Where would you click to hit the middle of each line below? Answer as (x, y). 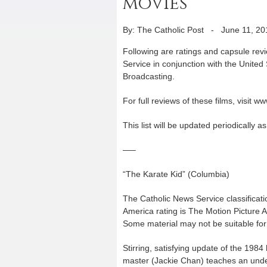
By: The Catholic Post (163, 30)
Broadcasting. (149, 76)
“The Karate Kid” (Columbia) (176, 174)
